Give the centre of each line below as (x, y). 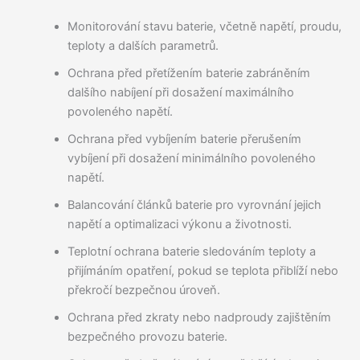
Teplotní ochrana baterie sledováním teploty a (191, 251)
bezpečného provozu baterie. (147, 336)
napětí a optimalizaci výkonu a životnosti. (179, 224)
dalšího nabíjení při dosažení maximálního (180, 92)
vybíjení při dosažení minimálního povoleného (191, 158)
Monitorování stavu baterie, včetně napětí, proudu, (204, 26)
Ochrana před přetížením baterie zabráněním (188, 73)
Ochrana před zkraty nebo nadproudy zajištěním (199, 317)
